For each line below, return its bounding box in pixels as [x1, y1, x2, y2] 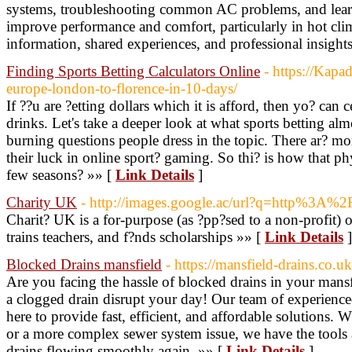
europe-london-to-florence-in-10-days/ [6, 80, 237, 97]
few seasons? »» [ [6, 167, 115, 183]
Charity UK [6, 194, 77, 211]
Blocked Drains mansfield [6, 256, 162, 273]
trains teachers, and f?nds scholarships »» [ [6, 229, 265, 245]
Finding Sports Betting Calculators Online [6, 63, 260, 79]
